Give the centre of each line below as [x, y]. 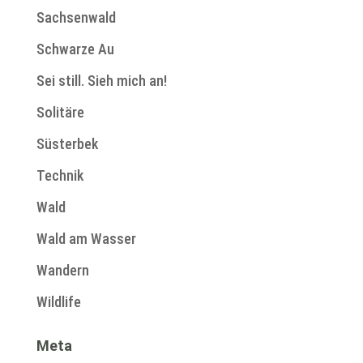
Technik [60, 176]
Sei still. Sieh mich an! [101, 81]
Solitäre [60, 113]
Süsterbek [67, 144]
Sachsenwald [76, 18]
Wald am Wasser [86, 239]
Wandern [62, 271]
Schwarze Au [75, 49]
